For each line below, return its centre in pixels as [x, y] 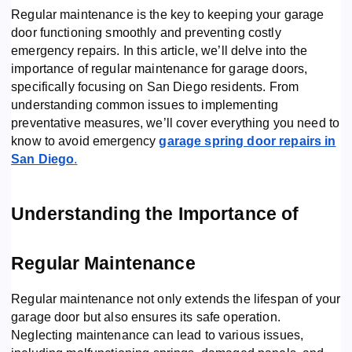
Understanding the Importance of [155, 213]
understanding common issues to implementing [145, 104]
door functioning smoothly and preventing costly [146, 32]
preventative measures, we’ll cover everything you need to [176, 123]
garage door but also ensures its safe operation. [146, 317]
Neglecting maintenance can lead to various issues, [158, 335]
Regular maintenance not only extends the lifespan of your [176, 299]
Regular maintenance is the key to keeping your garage [168, 14]
